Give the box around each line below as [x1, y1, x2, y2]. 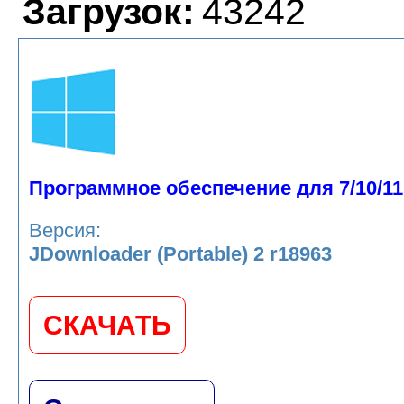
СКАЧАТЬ [43, 310, 171, 341]
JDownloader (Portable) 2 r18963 [29, 243, 332, 266]
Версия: [29, 219, 101, 243]
